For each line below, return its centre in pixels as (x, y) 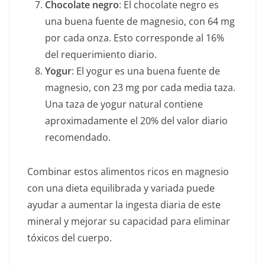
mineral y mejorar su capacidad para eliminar (129, 222)
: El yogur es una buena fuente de (146, 71)
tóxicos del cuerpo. (70, 238)
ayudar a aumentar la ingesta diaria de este (124, 205)
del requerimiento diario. (101, 55)
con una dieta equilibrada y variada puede (121, 188)
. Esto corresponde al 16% (167, 38)
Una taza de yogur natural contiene (124, 104)
